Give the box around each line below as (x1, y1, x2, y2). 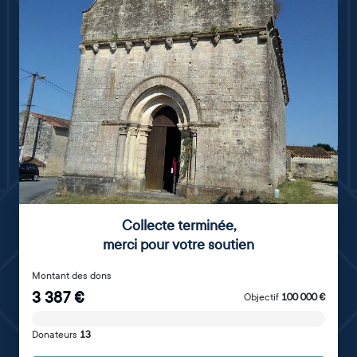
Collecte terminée (121, 217, 233, 234)
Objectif (244, 291, 281, 303)
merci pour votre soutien (103, 236, 254, 253)
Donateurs (32, 328, 80, 340)
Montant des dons (32, 269, 112, 281)
